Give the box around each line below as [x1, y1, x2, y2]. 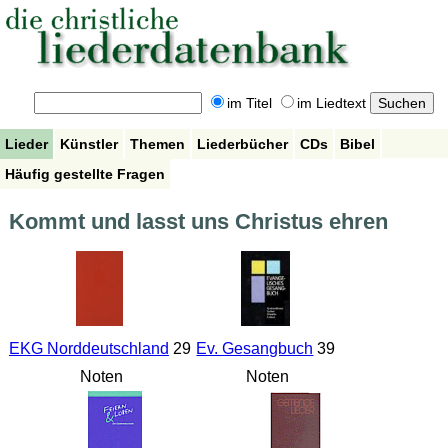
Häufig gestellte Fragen [5, 165, 165, 182]
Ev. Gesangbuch [196, 340, 314, 358]
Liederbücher [197, 135, 288, 152]
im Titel [226, 95, 272, 112]
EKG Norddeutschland [8, 340, 169, 358]
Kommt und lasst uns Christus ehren [8, 209, 388, 235]
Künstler [60, 135, 118, 152]
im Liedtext [296, 95, 366, 112]
